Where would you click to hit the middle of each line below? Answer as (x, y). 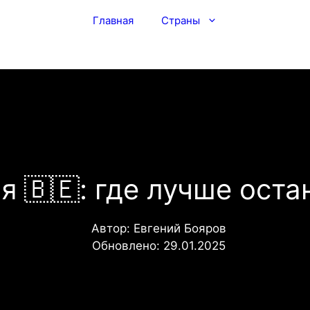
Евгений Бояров (180, 228)
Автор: (112, 228)
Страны (181, 20)
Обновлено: (127, 246)
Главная (113, 20)
